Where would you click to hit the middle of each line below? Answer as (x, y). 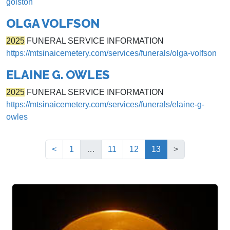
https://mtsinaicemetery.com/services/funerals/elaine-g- (105, 105)
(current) (175, 149)
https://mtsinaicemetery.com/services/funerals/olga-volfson (111, 53)
